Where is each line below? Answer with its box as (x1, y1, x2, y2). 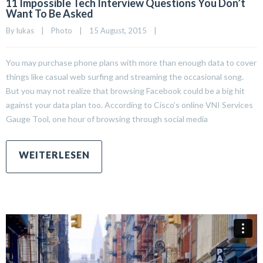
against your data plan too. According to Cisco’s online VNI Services (6, 99, 253, 110)
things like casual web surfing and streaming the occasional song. (6, 71, 244, 82)
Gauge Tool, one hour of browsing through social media (6, 113, 208, 124)
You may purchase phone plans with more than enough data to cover (6, 57, 257, 68)
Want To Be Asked (6, 6, 93, 20)
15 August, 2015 (89, 25, 154, 35)
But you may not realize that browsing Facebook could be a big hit (6, 85, 245, 96)
